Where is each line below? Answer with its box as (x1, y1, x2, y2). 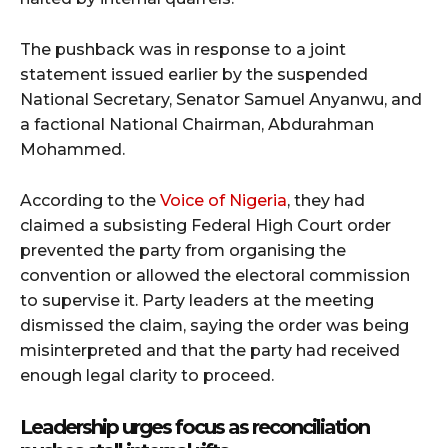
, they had (287, 190, 365, 210)
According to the (20, 190, 160, 210)
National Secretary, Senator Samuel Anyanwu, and (20, 89, 422, 109)
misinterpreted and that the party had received (20, 340, 400, 360)
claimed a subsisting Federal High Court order (20, 215, 391, 235)
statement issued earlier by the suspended (20, 64, 368, 84)
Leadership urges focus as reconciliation (20, 414, 369, 439)
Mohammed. (20, 139, 125, 159)
